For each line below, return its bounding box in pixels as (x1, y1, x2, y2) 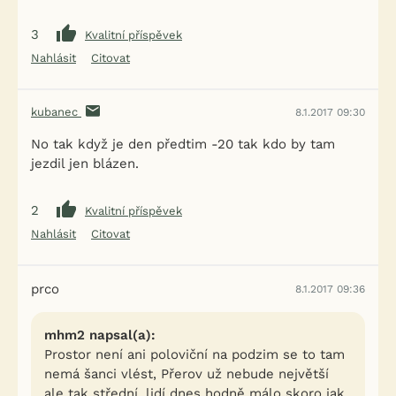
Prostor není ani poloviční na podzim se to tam (44, 346, 345, 362)
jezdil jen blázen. (31, 156, 139, 171)
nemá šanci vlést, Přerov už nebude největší (44, 366, 329, 382)
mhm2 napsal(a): (44, 327, 156, 343)
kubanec (31, 105, 81, 118)
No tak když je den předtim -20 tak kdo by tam (31, 136, 335, 152)
